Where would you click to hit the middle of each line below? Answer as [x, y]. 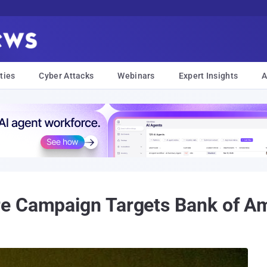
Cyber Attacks [66, 76]
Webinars [136, 76]
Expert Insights [208, 76]
